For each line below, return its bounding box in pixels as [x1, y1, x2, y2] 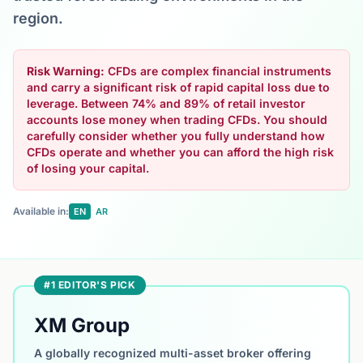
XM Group [34, 314, 130, 337]
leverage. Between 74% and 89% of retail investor [27, 96, 305, 110]
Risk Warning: [27, 64, 105, 78]
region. [13, 10, 63, 27]
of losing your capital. [27, 161, 149, 175]
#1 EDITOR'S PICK [44, 279, 136, 291]
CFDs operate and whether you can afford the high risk [27, 145, 334, 159]
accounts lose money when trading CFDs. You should [27, 113, 327, 126]
